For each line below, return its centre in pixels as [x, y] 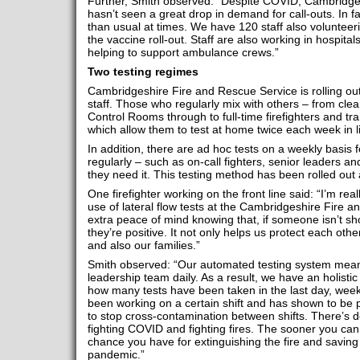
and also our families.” [143, 245]
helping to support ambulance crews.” [183, 52]
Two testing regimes [143, 72]
